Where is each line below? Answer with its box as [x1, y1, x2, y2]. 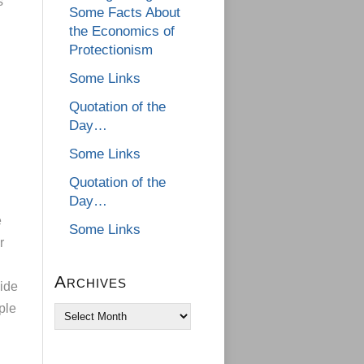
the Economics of [69, 24, 175, 40]
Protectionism [69, 42, 153, 58]
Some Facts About [69, 5, 180, 21]
